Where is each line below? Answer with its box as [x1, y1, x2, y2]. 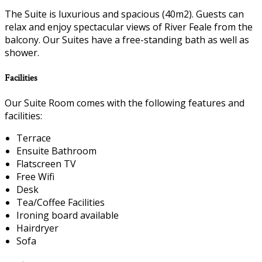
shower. [5, 46, 39, 60]
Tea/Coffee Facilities [16, 195, 105, 209]
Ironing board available [16, 208, 119, 222]
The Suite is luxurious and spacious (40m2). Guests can [5, 8, 244, 21]
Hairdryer [16, 221, 58, 235]
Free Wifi [16, 170, 54, 183]
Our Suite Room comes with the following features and [5, 96, 244, 109]
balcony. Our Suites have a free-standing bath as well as [5, 33, 249, 47]
